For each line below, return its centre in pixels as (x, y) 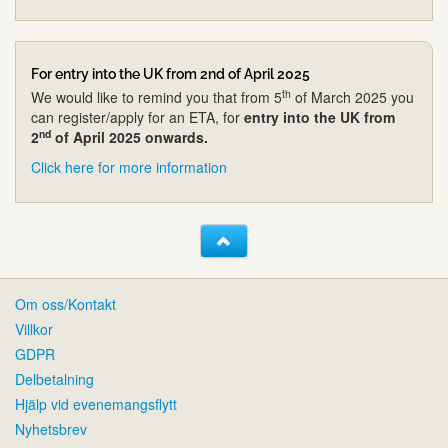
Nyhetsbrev (51, 428)
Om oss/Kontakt (65, 303)
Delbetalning (54, 378)
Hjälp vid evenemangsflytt (96, 403)
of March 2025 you (352, 96)
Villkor (34, 328)
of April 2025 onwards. (129, 136)
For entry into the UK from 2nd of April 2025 (170, 73)
